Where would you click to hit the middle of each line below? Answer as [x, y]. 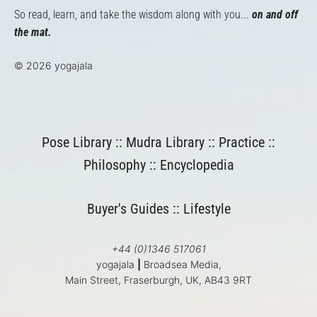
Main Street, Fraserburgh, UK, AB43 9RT [158, 280]
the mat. [33, 32]
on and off [275, 15]
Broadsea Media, [181, 264]
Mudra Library [165, 142]
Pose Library [77, 142]
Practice [242, 142]
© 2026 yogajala [53, 65]
